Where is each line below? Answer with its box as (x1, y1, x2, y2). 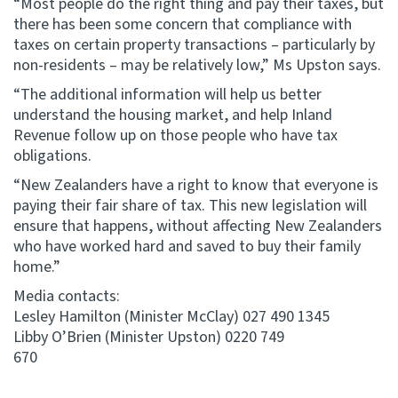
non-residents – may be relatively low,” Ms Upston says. (13, 54, 381, 76)
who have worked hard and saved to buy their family (13, 235, 361, 258)
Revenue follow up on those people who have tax (13, 124, 338, 147)
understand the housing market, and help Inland (13, 104, 332, 126)
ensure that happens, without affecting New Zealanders (13, 215, 382, 237)
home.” (13, 256, 60, 278)
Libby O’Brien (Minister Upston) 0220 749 (13, 326, 284, 348)
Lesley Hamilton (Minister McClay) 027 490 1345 (13, 306, 330, 328)
